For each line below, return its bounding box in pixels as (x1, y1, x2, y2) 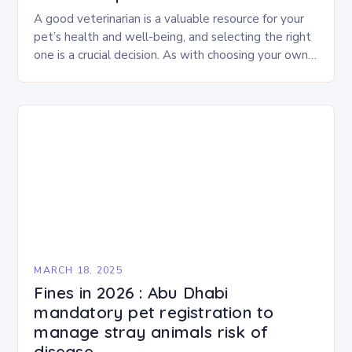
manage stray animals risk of (34, 321, 269, 342)
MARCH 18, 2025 (34, 263, 123, 277)
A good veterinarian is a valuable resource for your (34, 11, 305, 27)
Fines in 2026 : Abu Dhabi (34, 282, 229, 302)
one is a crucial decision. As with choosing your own (34, 47, 309, 63)
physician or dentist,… (34, 65, 150, 81)
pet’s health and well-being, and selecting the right (34, 29, 312, 45)
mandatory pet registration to (34, 302, 274, 322)
